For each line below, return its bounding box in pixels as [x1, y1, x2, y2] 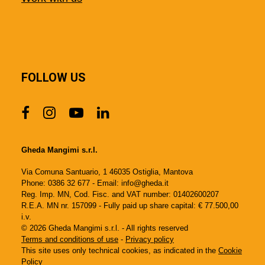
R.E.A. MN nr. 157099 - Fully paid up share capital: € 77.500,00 [21, 201, 238, 210]
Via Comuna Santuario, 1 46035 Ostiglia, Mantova [21, 167, 193, 176]
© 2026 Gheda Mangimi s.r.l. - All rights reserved [21, 224, 188, 232]
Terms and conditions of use [21, 235, 118, 244]
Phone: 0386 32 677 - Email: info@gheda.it [21, 179, 169, 188]
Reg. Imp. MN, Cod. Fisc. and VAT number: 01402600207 [21, 190, 219, 199]
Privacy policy [125, 235, 174, 244]
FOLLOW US [21, 70, 86, 85]
